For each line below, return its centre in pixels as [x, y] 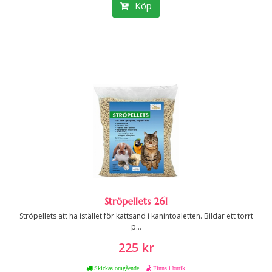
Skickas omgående [115, 268]
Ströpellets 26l [136, 201]
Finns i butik [169, 268]
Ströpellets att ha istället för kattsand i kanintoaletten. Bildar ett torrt [136, 216]
